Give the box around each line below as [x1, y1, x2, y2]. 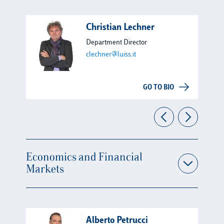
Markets [26, 163, 64, 175]
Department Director [86, 39, 147, 46]
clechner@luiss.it [86, 51, 136, 58]
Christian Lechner [86, 23, 154, 32]
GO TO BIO [143, 85, 174, 91]
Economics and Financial [26, 151, 142, 163]
